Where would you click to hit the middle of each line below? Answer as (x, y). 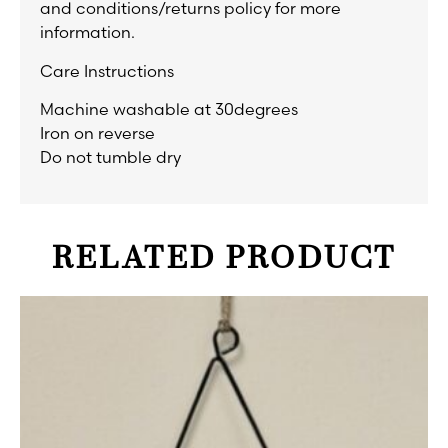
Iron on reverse (97, 133)
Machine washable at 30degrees (169, 109)
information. (87, 32)
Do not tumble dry (110, 157)
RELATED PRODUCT (224, 259)
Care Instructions (107, 70)
